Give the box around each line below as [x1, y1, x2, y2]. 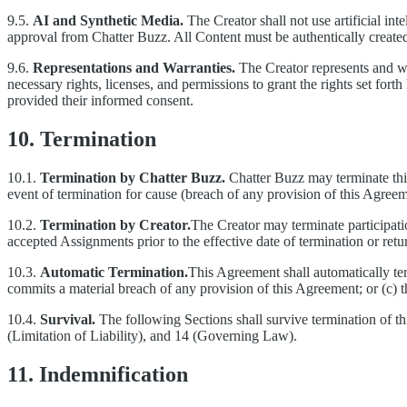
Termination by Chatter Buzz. [40, 169, 225, 185]
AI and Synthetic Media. [33, 13, 184, 29]
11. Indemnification [7, 362, 188, 386]
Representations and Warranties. [33, 60, 235, 76]
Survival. [40, 311, 95, 327]
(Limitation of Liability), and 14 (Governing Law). [7, 327, 297, 343]
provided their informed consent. [7, 93, 194, 109]
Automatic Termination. [40, 263, 188, 280]
